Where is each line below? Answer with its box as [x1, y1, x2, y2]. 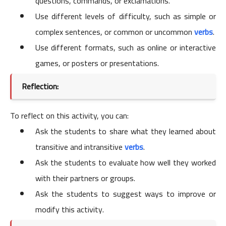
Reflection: [22, 79, 61, 94]
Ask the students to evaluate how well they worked [35, 155, 216, 171]
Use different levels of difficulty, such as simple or [35, 9, 216, 24]
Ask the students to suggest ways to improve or [35, 186, 216, 202]
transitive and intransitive [35, 139, 125, 155]
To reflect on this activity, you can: [10, 108, 129, 124]
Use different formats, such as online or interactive [35, 40, 216, 55]
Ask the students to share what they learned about [35, 124, 216, 139]
